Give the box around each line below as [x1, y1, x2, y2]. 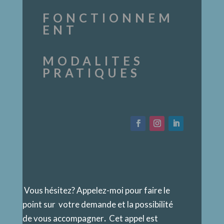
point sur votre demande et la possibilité [22, 199, 173, 210]
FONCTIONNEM [42, 10, 173, 25]
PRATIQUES [42, 65, 140, 80]
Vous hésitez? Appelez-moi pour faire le [22, 185, 170, 196]
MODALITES [42, 53, 143, 68]
